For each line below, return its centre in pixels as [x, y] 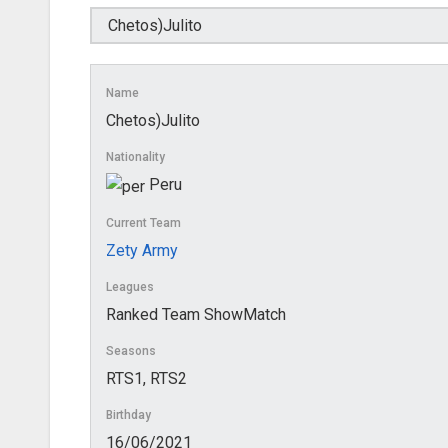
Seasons [131, 350]
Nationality [135, 157]
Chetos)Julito [153, 121]
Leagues [130, 286]
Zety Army [142, 250]
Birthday [128, 414]
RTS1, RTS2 [146, 378]
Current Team [143, 222]
